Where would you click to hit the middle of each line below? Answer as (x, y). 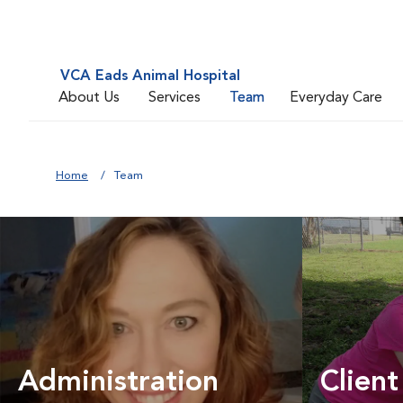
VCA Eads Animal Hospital (150, 76)
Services (175, 98)
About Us (89, 98)
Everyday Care (336, 98)
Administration (118, 383)
